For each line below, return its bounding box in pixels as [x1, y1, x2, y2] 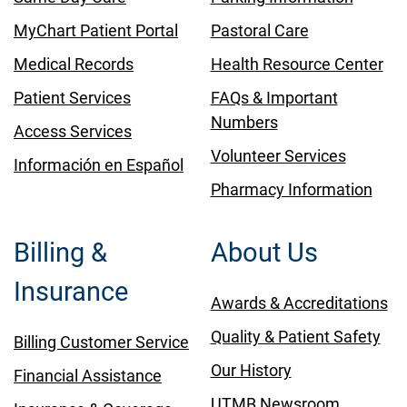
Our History [210, 360, 292, 380]
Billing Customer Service [14, 332, 189, 352]
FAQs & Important [210, 87, 338, 107]
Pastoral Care [210, 20, 309, 40]
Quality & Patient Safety [210, 326, 381, 346]
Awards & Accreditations [210, 293, 388, 313]
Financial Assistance [14, 365, 162, 385]
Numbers [210, 112, 278, 132]
